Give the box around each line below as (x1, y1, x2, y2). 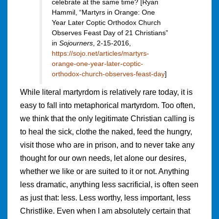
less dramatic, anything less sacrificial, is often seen (20, 180, 198, 189)
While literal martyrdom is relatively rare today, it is (20, 88, 193, 97)
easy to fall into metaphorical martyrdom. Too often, (20, 101, 195, 110)
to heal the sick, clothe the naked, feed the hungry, (20, 128, 192, 136)
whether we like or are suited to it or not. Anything (20, 167, 189, 176)
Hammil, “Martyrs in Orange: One (52, 8, 155, 16)
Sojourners (59, 39, 93, 47)
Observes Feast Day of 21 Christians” (52, 28, 168, 37)
